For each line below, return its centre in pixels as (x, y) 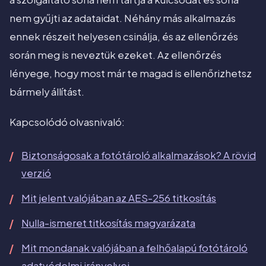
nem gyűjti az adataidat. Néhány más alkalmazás (123, 18)
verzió (36, 173)
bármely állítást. (47, 92)
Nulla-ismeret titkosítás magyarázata (108, 223)
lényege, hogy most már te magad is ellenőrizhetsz (131, 74)
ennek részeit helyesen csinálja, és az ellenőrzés (124, 37)
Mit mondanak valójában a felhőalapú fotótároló (134, 248)
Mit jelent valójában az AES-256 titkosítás (119, 198)
